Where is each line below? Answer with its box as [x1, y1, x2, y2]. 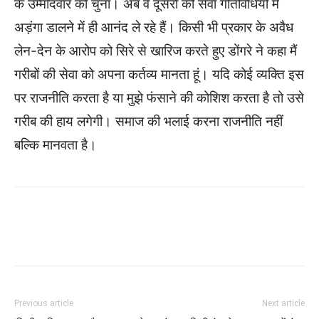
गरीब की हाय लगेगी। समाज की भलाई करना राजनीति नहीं [14, 113, 283, 130]
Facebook [148, 231, 184, 242]
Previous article [14, 298, 73, 309]
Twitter [244, 231, 270, 242]
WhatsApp [57, 231, 95, 242]
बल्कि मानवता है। [14, 137, 97, 154]
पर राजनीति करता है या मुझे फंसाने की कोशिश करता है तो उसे [14, 90, 304, 107]
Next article [262, 298, 305, 309]
